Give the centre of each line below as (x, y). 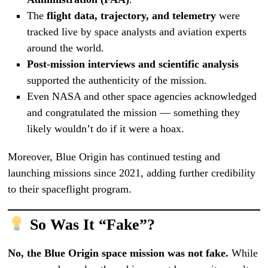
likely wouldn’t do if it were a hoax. (105, 129)
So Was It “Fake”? (91, 225)
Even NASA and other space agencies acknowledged (141, 97)
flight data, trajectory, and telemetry (131, 16)
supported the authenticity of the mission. (117, 80)
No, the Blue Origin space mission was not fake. (118, 253)
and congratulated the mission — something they (133, 113)
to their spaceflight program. (70, 189)
